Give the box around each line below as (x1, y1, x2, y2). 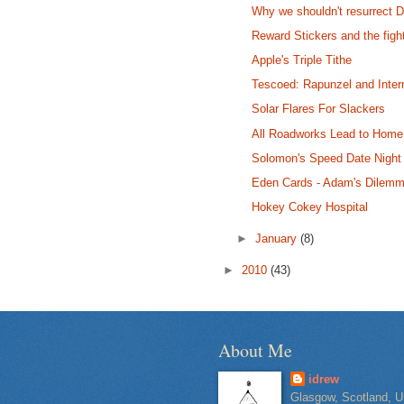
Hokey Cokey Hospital (252, 200, 369, 215)
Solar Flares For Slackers (252, 102, 386, 116)
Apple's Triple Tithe (252, 52, 353, 67)
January (255, 232, 301, 246)
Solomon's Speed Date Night (252, 151, 402, 165)
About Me (218, 337, 292, 363)
